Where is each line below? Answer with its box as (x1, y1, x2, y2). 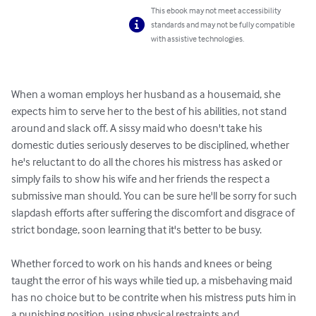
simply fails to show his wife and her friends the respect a (11, 171, 272, 186)
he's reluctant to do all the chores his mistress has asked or (11, 154, 284, 169)
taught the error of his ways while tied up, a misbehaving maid (11, 273, 294, 288)
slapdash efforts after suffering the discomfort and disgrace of (11, 205, 297, 220)
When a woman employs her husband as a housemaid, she (11, 87, 283, 102)
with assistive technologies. (151, 33, 245, 44)
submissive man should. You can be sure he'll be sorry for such (11, 188, 299, 203)
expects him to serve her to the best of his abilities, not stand (11, 104, 288, 119)
